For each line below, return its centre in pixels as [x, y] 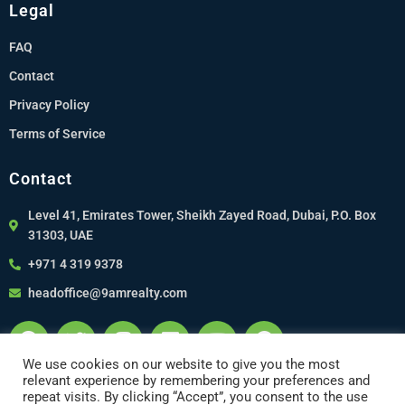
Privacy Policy [49, 105]
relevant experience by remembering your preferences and [196, 381]
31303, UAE [61, 235]
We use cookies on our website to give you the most [181, 364]
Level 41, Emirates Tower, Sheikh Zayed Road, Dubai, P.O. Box [202, 215]
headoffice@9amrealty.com [108, 293]
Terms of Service [57, 134]
